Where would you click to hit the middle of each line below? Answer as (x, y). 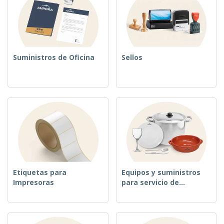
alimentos (139, 192)
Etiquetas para (40, 172)
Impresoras (33, 182)
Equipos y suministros (161, 172)
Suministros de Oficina (54, 57)
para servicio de (150, 182)
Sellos (132, 57)
